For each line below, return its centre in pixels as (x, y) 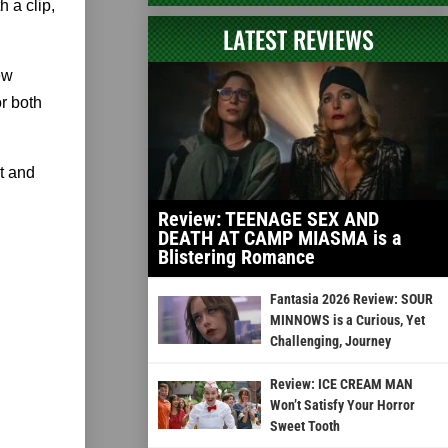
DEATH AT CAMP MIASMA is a (279, 237)
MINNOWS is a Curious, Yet (347, 319)
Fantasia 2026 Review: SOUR (351, 298)
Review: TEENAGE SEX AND (268, 218)
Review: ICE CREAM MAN (341, 383)
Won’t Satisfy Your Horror (342, 404)
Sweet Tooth (304, 425)
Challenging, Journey (330, 340)
